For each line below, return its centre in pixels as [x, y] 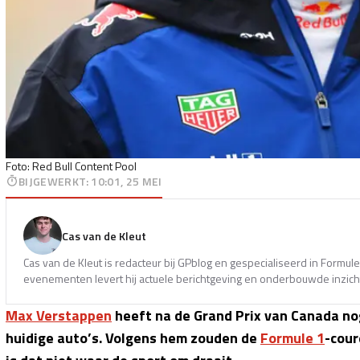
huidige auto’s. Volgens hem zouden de [133, 337]
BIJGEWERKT [52, 181]
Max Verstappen [59, 315]
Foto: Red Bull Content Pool [71, 166]
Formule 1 [292, 337]
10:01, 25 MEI [127, 181]
